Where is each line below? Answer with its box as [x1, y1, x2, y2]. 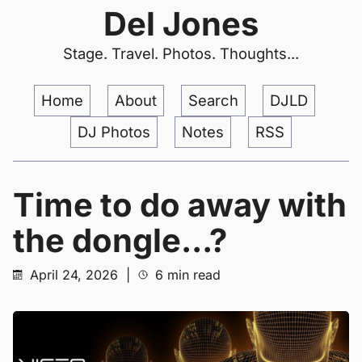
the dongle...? [13, 221, 227, 260]
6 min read [151, 267, 221, 283]
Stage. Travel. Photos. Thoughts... [63, 44, 299, 62]
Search [188, 91, 238, 109]
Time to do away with [13, 185, 347, 225]
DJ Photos [78, 123, 150, 141]
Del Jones [103, 4, 259, 44]
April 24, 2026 [30, 267, 118, 283]
